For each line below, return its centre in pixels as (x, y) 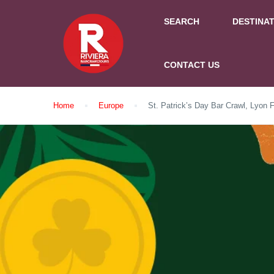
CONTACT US (191, 65)
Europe (111, 106)
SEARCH (181, 21)
